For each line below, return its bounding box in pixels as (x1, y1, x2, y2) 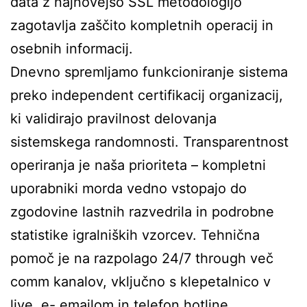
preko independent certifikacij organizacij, (10, 87, 283, 103)
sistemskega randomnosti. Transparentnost (10, 134, 288, 150)
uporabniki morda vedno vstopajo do (10, 180, 247, 197)
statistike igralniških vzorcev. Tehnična (10, 227, 260, 243)
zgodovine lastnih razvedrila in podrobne (10, 204, 274, 220)
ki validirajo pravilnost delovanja (10, 110, 217, 127)
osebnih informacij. (10, 40, 133, 57)
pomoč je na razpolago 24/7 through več (10, 250, 273, 267)
